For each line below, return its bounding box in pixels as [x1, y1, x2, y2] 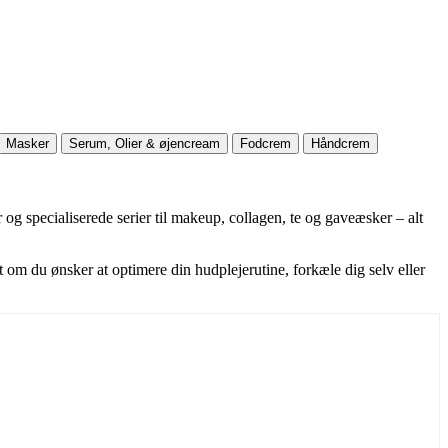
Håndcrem [311, 135, 370, 151]
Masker [6, 135, 49, 151]
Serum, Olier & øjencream [69, 135, 220, 151]
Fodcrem [240, 135, 291, 151]
